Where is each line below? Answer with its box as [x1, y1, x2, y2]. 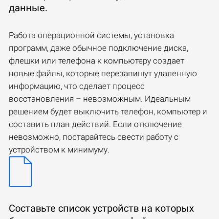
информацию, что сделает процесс [9, 81, 145, 91]
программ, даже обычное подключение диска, [9, 43, 188, 53]
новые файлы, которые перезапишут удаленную [9, 68, 197, 78]
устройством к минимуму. [9, 144, 109, 154]
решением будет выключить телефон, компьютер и [9, 106, 207, 116]
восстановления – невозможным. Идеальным [9, 93, 191, 104]
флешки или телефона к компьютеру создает [9, 55, 184, 66]
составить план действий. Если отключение [9, 119, 182, 129]
